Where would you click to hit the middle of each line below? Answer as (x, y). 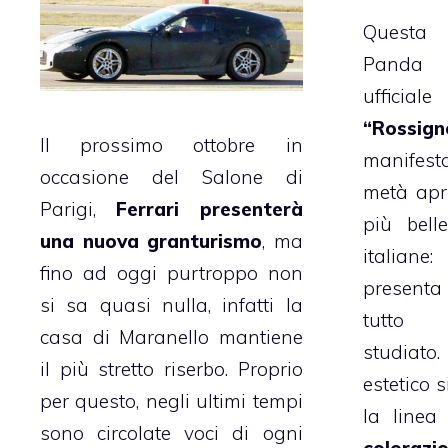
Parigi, (78, 208)
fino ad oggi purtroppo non (171, 272)
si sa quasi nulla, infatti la (171, 304)
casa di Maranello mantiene (171, 336)
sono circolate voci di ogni (171, 432)
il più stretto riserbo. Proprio (171, 368)
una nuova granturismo (151, 240)
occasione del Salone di (171, 176)
